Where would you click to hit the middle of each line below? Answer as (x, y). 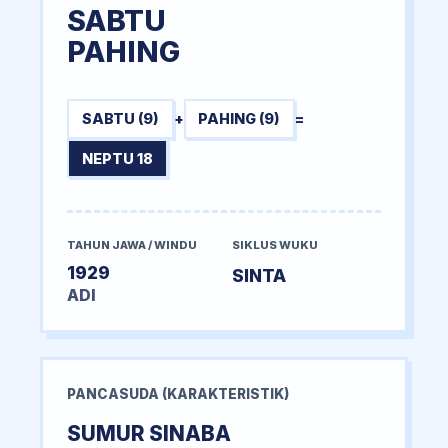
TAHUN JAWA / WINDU (132, 245)
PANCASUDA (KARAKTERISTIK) (178, 394)
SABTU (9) (120, 119)
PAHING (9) (239, 119)
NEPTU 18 (117, 159)
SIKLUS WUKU (275, 245)
